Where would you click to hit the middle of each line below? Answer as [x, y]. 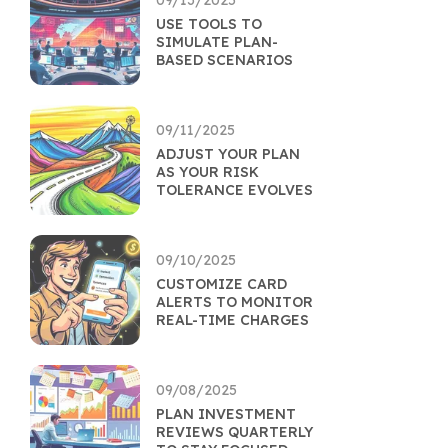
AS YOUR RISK [207, 172]
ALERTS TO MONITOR [234, 302]
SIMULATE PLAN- [217, 42]
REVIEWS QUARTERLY [234, 432]
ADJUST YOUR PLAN [228, 154]
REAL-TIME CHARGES [232, 320]
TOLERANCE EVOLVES [234, 190]
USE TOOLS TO [209, 24]
